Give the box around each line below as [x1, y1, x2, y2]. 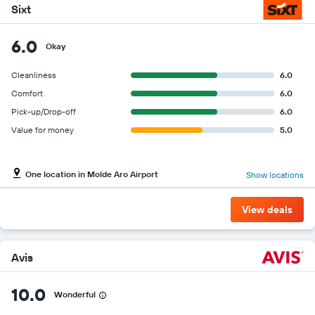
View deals [242, 203, 292, 216]
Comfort [11, 88, 43, 98]
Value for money [11, 124, 74, 135]
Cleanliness [11, 70, 56, 80]
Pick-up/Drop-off [11, 106, 76, 117]
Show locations [246, 169, 304, 180]
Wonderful [54, 289, 96, 300]
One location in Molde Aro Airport [25, 168, 158, 179]
